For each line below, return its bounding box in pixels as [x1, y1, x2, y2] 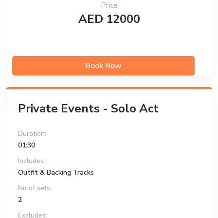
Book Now [85, 60, 122, 71]
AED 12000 [78, 11, 140, 27]
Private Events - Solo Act [18, 101, 159, 116]
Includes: [18, 156, 45, 165]
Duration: [18, 129, 46, 138]
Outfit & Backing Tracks [18, 168, 94, 177]
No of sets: [18, 183, 52, 193]
